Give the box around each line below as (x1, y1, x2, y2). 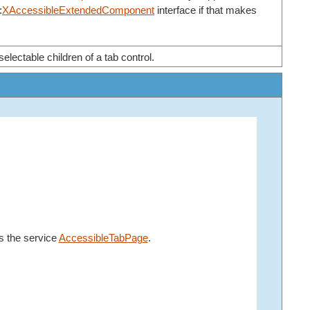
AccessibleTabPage (58, 232, 148, 244)
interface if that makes (154, 4, 257, 16)
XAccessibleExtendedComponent (2, 4, 154, 16)
